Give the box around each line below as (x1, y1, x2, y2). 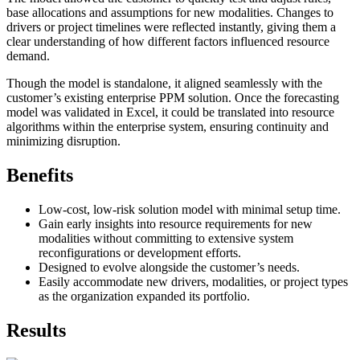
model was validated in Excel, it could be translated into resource (6, 105, 334, 120)
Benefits (6, 165, 73, 186)
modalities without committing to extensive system (39, 231, 293, 246)
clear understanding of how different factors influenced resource (6, 35, 329, 49)
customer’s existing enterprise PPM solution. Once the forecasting (6, 91, 339, 105)
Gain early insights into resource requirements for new (39, 217, 313, 231)
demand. (6, 49, 50, 63)
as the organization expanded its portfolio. (39, 289, 250, 304)
